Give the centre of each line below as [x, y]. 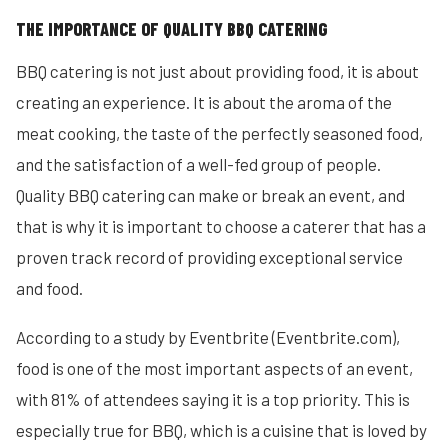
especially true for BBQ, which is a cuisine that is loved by [221, 430]
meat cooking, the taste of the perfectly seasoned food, [219, 133]
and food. [49, 288]
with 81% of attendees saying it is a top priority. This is [213, 399]
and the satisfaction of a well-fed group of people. [198, 164]
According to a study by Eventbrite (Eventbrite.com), [208, 337]
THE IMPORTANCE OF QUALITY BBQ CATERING [171, 29]
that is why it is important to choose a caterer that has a [221, 226]
